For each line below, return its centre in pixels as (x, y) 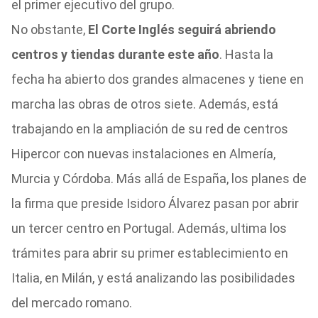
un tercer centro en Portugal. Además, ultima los (149, 228)
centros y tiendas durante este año (115, 54)
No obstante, (49, 29)
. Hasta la (246, 54)
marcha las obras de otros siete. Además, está (144, 104)
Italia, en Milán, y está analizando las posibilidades (153, 278)
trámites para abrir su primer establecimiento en (149, 253)
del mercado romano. (71, 303)
